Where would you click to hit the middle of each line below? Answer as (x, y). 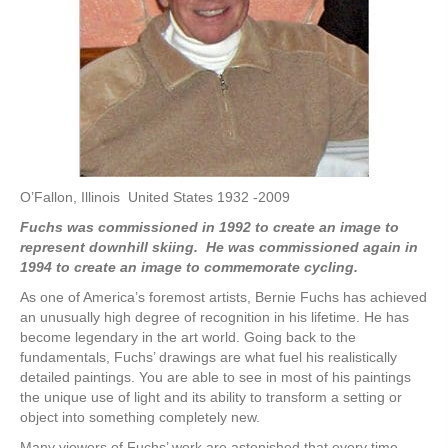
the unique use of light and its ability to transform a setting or (211, 396)
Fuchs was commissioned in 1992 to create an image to (209, 226)
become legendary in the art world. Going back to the (188, 336)
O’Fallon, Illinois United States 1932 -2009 (155, 196)
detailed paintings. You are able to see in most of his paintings (215, 376)
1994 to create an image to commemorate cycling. (189, 266)
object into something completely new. (142, 416)
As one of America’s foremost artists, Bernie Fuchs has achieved (223, 296)
